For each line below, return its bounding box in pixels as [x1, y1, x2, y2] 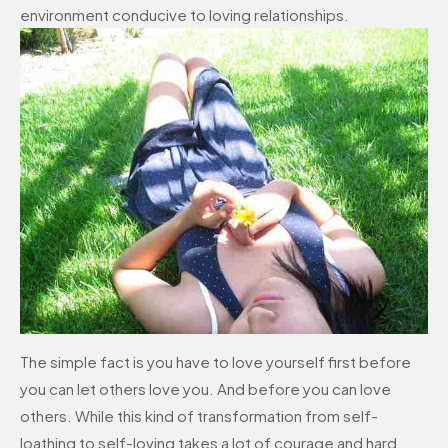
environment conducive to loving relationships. [20, 4, 349, 24]
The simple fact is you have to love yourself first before [20, 351, 411, 371]
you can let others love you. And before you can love [20, 378, 391, 398]
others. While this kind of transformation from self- [20, 405, 378, 425]
